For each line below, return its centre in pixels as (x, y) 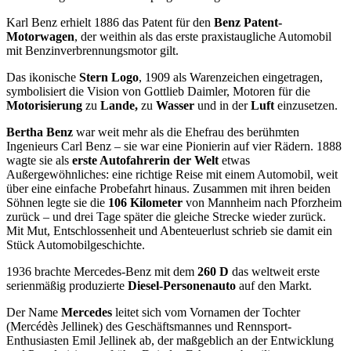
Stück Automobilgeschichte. (76, 245)
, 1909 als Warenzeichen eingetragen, (231, 77)
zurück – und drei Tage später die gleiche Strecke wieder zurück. (166, 217)
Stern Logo (109, 77)
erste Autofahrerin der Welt (145, 160)
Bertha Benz (40, 132)
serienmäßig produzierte (67, 286)
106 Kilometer (145, 203)
